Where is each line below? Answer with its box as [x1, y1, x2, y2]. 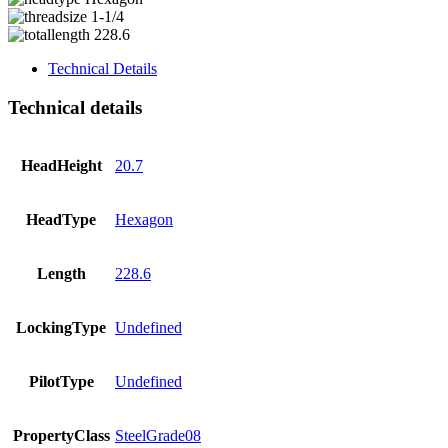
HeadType [26, 210, 96, 228]
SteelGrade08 [115, 426, 201, 444]
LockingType [16, 318, 106, 336]
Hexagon [115, 210, 173, 228]
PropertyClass [12, 426, 110, 444]
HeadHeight [20, 156, 102, 174]
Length [36, 264, 86, 282]
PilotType [28, 372, 94, 390]
